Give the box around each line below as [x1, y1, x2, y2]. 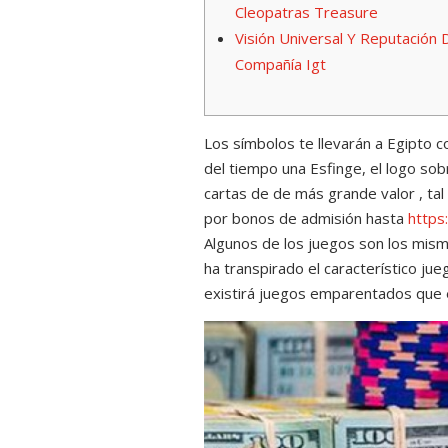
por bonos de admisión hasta [204, 208, 409, 229]
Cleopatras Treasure [235, 2, 379, 23]
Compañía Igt [235, 54, 327, 75]
